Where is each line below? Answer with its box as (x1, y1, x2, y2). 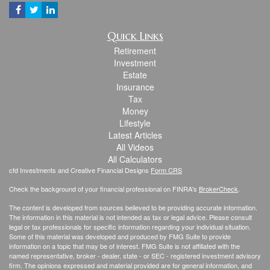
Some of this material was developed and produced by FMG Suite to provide (9, 231, 231, 242)
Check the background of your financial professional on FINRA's (9, 184, 199, 194)
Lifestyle (119, 117, 151, 130)
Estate (123, 69, 147, 81)
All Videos (116, 141, 154, 154)
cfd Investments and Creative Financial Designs (9, 165, 151, 175)
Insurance (116, 81, 154, 93)
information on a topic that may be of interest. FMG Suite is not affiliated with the (9, 241, 240, 251)
